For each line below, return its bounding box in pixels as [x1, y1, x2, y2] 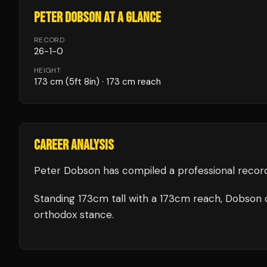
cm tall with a [93, 192, 160, 205]
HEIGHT [34, 66, 61, 75]
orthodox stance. [34, 208, 114, 221]
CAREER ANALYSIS [34, 136, 114, 154]
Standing [34, 192, 78, 205]
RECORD [34, 35, 64, 45]
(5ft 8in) [63, 76, 100, 88]
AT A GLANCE [101, 9, 161, 26]
